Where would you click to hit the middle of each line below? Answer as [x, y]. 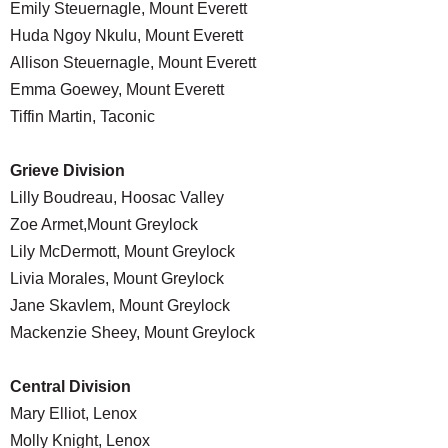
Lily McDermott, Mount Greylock [122, 252]
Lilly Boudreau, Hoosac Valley [117, 198]
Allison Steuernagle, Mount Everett [133, 63]
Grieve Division [67, 171]
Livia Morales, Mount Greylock [117, 279]
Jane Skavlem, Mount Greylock [120, 306]
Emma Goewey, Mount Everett [117, 90]
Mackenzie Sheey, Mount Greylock [132, 333]
